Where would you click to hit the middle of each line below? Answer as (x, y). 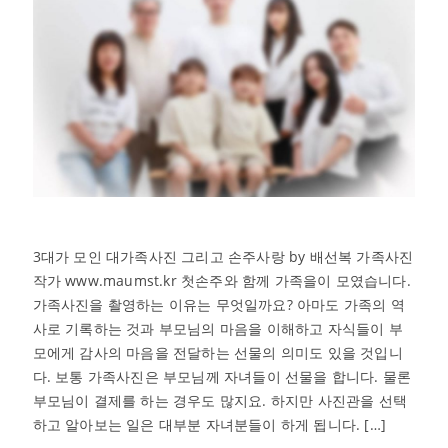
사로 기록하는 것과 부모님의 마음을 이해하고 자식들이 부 (217, 329)
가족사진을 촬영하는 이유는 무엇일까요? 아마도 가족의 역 (218, 305)
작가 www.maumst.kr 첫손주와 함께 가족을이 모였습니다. (221, 281)
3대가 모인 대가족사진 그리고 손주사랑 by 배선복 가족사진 (223, 257)
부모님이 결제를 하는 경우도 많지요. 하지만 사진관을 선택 (219, 401)
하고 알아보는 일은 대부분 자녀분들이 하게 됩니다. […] (209, 425)
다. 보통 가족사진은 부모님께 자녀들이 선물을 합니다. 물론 (222, 377)
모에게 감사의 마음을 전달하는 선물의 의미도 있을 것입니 (217, 353)
